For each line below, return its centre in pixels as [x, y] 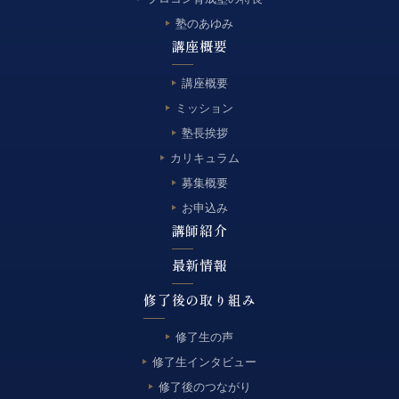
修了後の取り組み [199, 300]
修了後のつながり [204, 387]
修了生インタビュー [204, 362]
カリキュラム [204, 158]
